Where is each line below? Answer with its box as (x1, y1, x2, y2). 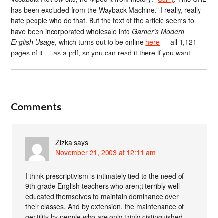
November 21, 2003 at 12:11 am (55, 147, 156, 157)
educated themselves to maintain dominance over (25, 191, 179, 201)
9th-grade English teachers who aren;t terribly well (25, 181, 180, 191)
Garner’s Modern (132, 26, 185, 36)
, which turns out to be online (55, 37, 146, 47)
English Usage (11, 37, 55, 47)
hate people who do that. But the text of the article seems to (11, 16, 195, 25)
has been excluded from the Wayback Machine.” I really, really (11, 5, 201, 15)
